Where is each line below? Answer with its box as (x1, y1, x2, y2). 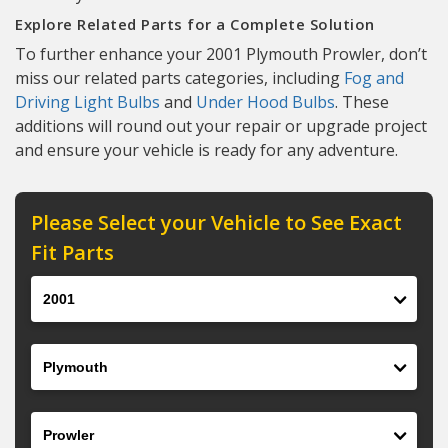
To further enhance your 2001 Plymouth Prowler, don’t (15, 43, 427, 65)
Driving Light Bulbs (15, 91, 160, 113)
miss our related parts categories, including (15, 67, 344, 89)
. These (335, 91, 389, 113)
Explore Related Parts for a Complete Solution (15, 14, 375, 34)
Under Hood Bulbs (196, 91, 335, 113)
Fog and (344, 67, 404, 89)
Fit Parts (31, 239, 114, 266)
